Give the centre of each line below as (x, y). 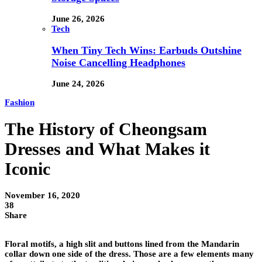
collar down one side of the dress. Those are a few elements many (129, 254)
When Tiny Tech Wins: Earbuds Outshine (146, 50)
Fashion (20, 103)
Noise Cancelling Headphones (118, 62)
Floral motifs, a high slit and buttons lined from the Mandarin (122, 244)
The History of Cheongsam (106, 129)
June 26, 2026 (78, 19)
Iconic (27, 169)
